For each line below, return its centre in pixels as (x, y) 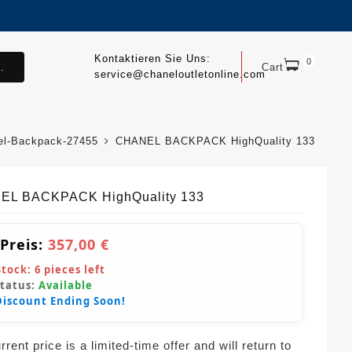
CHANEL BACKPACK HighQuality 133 (215, 141)
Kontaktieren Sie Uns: (152, 59)
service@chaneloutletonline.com (180, 74)
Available (66, 286)
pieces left (73, 270)
